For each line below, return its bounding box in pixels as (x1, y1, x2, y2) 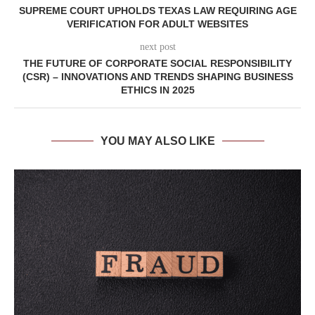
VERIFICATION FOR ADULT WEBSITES (67, 18, 248, 30)
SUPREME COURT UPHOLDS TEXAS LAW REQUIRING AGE (18, 5, 297, 17)
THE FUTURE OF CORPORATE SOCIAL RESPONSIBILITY (23, 58, 292, 70)
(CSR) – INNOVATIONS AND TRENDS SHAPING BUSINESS (22, 71, 293, 83)
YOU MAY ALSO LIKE (100, 135, 215, 148)
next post (139, 41, 176, 53)
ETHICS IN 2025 (120, 84, 195, 96)
